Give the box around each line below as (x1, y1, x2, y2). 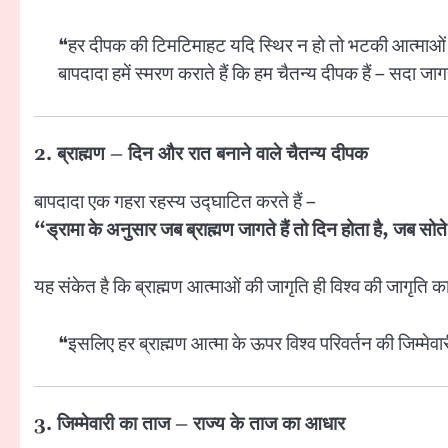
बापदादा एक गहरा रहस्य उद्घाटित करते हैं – (34, 189, 316, 216)
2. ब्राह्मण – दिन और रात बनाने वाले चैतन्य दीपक (34, 143, 368, 167)
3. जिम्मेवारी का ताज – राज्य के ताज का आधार (34, 413, 345, 437)
